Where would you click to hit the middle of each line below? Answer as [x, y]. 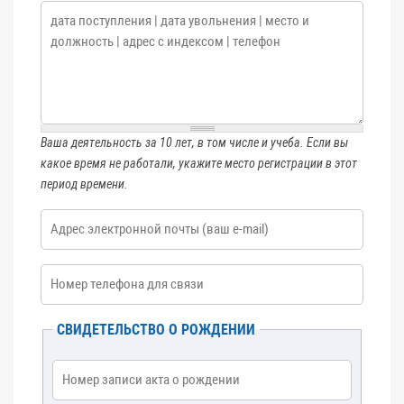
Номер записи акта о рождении [142, 369]
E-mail [59, 219]
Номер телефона [89, 274]
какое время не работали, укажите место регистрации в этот [199, 163]
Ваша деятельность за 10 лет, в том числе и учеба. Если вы [194, 142]
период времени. [84, 184]
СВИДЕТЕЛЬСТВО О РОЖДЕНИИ [156, 330]
